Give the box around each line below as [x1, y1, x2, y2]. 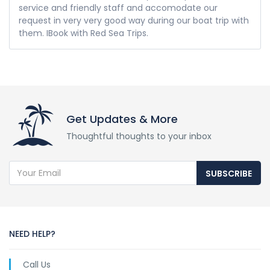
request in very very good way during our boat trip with [19, 14, 249, 27]
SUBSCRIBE [206, 168, 252, 180]
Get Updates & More [66, 111, 178, 127]
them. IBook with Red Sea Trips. [19, 27, 148, 40]
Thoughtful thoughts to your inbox [66, 130, 212, 143]
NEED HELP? [9, 228, 55, 240]
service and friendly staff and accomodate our [19, 2, 218, 14]
